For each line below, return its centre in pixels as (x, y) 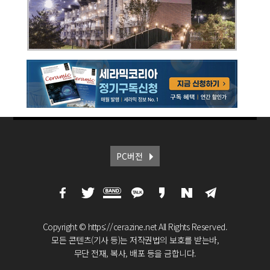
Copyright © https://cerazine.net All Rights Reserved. (135, 226)
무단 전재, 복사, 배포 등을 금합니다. (135, 253)
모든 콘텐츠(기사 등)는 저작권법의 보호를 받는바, (135, 240)
